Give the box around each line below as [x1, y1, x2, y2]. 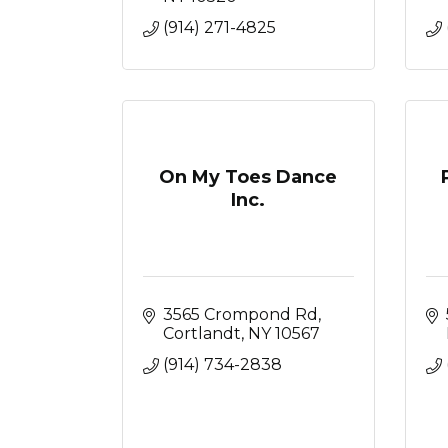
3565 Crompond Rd [163, 305, 318, 324]
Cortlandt [163, 324, 241, 343]
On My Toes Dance [159, 165, 338, 188]
